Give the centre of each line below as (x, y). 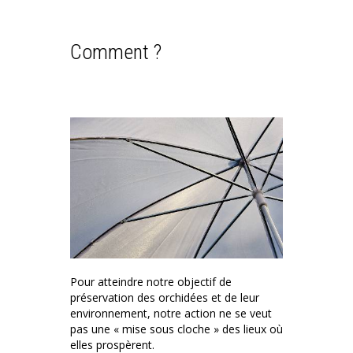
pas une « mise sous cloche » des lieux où (176, 329)
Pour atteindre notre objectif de (151, 282)
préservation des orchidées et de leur (165, 298)
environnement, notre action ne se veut (171, 314)
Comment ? (116, 52)
